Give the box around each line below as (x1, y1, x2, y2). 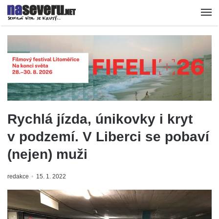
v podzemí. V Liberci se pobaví (7, 129, 209, 144)
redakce (7, 173, 29, 180)
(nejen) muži (7, 146, 88, 162)
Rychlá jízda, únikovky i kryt (7, 111, 193, 127)
